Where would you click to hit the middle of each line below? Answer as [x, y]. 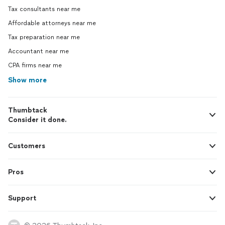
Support [22, 198]
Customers [27, 146]
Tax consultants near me [44, 9]
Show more [27, 80]
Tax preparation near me [44, 37]
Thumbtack [28, 110]
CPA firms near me [35, 65]
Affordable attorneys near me [52, 23]
